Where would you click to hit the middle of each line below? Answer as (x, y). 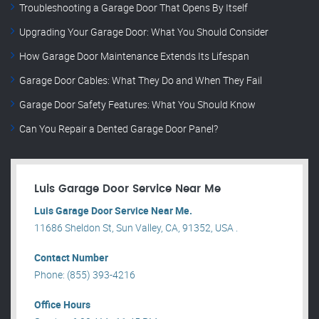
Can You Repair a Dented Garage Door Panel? (119, 129)
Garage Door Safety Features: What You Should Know (137, 105)
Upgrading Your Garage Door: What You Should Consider (144, 32)
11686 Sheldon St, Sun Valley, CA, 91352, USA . (136, 228)
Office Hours (62, 305)
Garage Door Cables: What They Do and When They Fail (141, 80)
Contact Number (71, 258)
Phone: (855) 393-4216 (85, 275)
